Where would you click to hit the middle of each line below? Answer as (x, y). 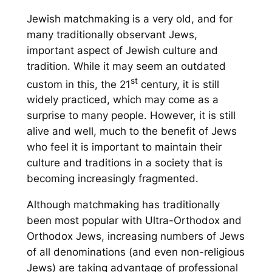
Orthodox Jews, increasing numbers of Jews (135, 236)
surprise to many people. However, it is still (131, 116)
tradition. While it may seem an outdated (126, 66)
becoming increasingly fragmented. (112, 179)
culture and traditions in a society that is (124, 163)
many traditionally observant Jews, (112, 34)
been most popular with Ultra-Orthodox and (134, 221)
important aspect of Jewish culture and (122, 50)
